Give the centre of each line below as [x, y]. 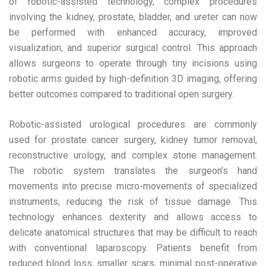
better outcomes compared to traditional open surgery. [121, 94]
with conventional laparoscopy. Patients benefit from [133, 248]
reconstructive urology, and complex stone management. [133, 156]
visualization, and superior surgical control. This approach [133, 48]
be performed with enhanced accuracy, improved [133, 33]
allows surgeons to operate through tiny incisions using [133, 64]
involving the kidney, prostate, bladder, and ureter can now [133, 17]
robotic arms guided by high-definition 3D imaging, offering [133, 79]
